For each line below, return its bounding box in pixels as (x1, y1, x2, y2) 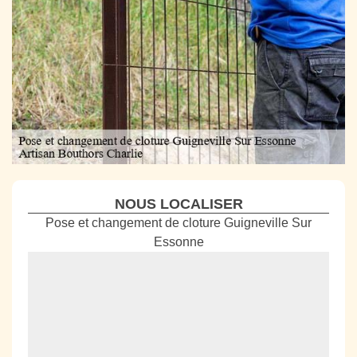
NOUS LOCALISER (114, 195, 243, 212)
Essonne (153, 234, 204, 249)
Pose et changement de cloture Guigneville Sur (45, 215, 312, 229)
